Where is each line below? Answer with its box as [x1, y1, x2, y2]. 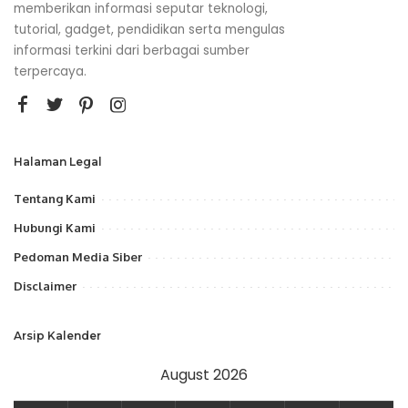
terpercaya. [14, 63, 87, 80]
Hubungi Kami [14, 220, 96, 235]
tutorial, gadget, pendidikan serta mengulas [14, 21, 285, 38]
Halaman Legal [14, 155, 102, 168]
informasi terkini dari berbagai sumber [14, 42, 250, 59]
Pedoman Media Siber [14, 250, 142, 264]
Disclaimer [14, 279, 76, 293]
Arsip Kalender [14, 329, 101, 342]
